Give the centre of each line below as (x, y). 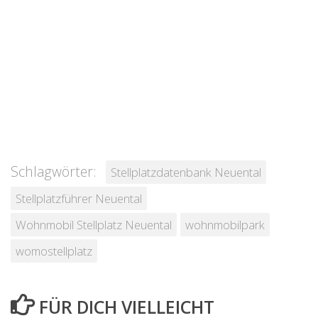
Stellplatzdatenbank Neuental (186, 172)
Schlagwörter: (54, 172)
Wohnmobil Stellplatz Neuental (94, 225)
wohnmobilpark (225, 225)
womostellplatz (54, 251)
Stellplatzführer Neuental (79, 199)
